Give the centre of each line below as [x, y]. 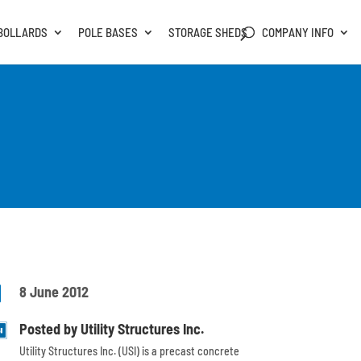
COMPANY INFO [298, 32]
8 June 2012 [54, 292]
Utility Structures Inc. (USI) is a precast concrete [130, 351]
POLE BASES [108, 32]
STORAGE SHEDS [208, 32]
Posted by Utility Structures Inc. [112, 329]
